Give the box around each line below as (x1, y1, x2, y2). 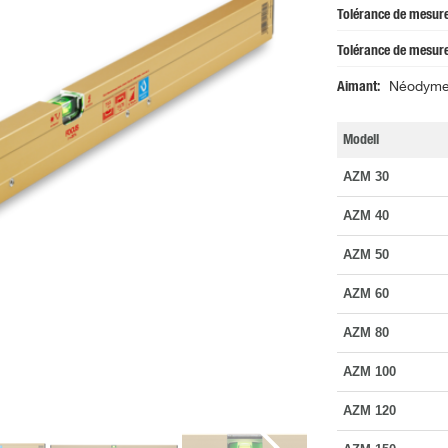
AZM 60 (342, 286, 389, 302)
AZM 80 (342, 325, 389, 341)
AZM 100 (342, 364, 396, 380)
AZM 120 (342, 403, 396, 419)
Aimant (336, 80, 377, 95)
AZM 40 (342, 208, 389, 224)
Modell (342, 133, 379, 148)
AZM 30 (342, 169, 389, 185)
